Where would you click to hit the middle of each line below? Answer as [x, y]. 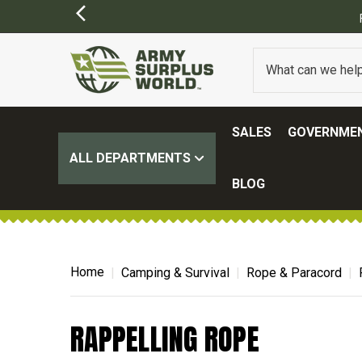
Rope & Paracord [294, 273]
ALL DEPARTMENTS [132, 158]
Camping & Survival [175, 273]
